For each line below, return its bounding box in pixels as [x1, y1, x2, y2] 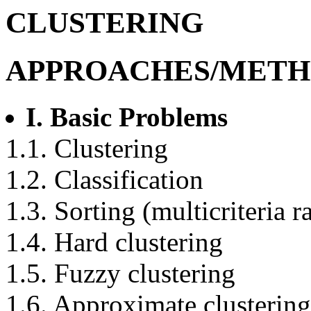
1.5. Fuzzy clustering [6, 258, 235, 288]
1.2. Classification [6, 164, 203, 194]
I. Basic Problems [26, 101, 228, 132]
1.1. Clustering [6, 133, 168, 163]
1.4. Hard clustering [6, 226, 223, 257]
